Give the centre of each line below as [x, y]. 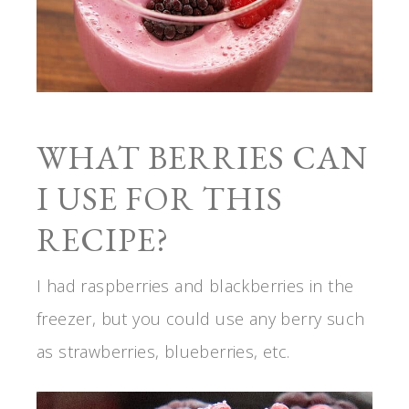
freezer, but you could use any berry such [201, 318]
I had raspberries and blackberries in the [195, 285]
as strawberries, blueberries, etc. [163, 351]
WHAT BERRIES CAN [202, 157]
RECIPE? [103, 239]
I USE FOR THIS [160, 198]
